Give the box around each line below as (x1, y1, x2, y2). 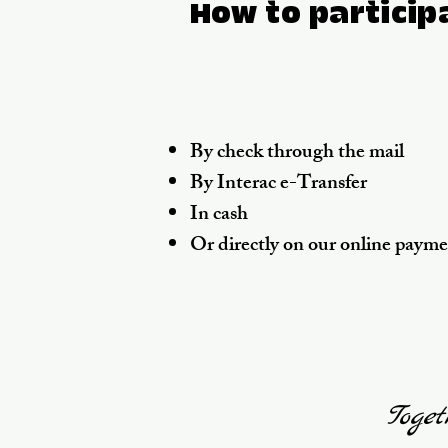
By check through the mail (190, 136, 404, 171)
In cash (190, 198, 248, 233)
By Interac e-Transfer (190, 167, 367, 202)
